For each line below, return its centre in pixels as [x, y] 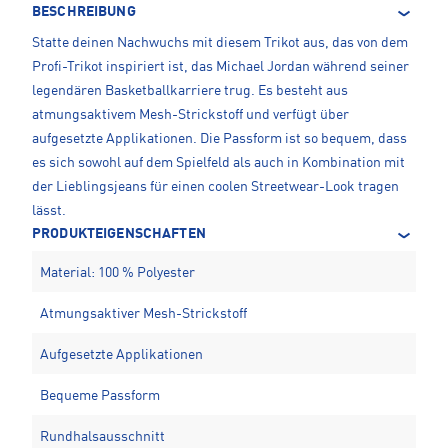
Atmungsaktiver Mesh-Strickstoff [143, 314]
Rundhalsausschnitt [102, 437]
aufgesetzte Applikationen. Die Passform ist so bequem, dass [219, 139]
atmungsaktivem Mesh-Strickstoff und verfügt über [190, 115]
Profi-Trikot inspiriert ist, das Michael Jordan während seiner [220, 67]
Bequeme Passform [100, 396]
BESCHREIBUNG [84, 12]
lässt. [49, 211]
